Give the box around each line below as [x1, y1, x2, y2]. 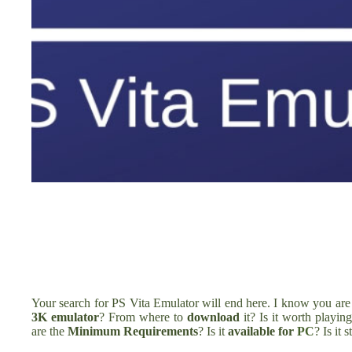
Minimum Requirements [68, 324, 198, 338]
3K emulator [31, 310, 100, 324]
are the [31, 324, 68, 338]
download [187, 310, 244, 324]
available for [225, 324, 297, 338]
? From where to [99, 310, 188, 324]
